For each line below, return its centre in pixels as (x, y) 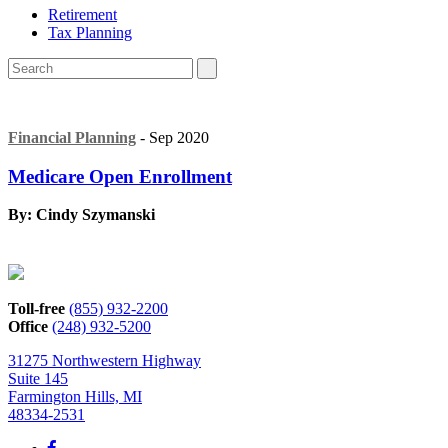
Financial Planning (72, 137)
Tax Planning (90, 32)
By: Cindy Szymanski (81, 215)
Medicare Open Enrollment (120, 176)
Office (28, 327)
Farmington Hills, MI (75, 397)
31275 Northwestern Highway (104, 361)
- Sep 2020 (172, 137)
